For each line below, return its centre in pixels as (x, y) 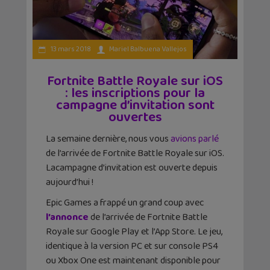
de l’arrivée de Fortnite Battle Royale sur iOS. (135, 153)
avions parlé (195, 139)
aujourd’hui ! (70, 182)
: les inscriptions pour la (135, 93)
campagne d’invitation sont (135, 105)
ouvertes (135, 117)
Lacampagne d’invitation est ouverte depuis (132, 168)
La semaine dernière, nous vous (108, 139)
